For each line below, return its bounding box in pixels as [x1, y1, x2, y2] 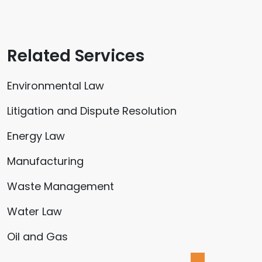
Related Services [7, 44, 144, 67]
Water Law [7, 204, 62, 219]
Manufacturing [7, 153, 84, 168]
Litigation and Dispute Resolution [7, 103, 177, 118]
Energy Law [7, 128, 65, 143]
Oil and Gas [7, 229, 68, 244]
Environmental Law [7, 78, 104, 93]
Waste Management [7, 178, 114, 194]
